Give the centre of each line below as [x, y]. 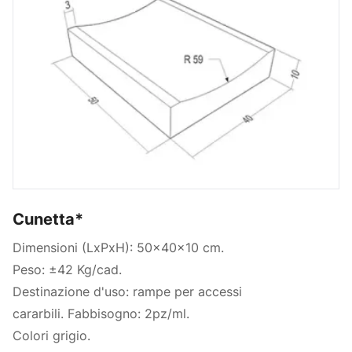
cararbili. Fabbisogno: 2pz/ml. [101, 313]
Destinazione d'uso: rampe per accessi [127, 291]
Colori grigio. [51, 335]
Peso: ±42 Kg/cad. [67, 269]
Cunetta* [48, 219]
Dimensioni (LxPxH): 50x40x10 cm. [118, 247]
